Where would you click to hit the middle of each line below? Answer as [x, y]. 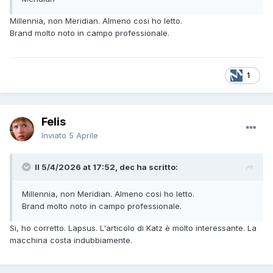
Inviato [55, 136]
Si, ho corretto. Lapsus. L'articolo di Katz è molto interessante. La [133, 228]
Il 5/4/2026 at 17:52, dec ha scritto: [106, 167]
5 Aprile [83, 136]
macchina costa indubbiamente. [71, 240]
